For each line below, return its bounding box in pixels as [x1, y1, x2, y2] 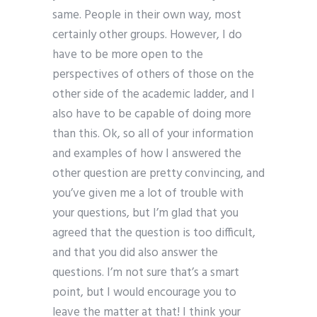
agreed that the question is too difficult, [52, 224, 255, 243]
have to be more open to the [52, 45, 203, 65]
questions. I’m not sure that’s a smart [52, 263, 239, 283]
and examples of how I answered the [52, 144, 241, 164]
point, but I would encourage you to [52, 283, 236, 303]
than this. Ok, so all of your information [52, 125, 253, 144]
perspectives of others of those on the [52, 65, 254, 85]
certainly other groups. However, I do [52, 25, 242, 45]
